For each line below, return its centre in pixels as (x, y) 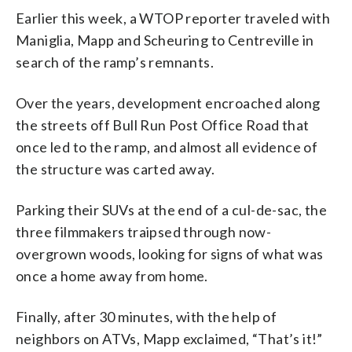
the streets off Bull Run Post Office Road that (163, 125)
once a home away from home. (112, 275)
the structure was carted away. (115, 169)
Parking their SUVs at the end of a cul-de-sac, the (171, 209)
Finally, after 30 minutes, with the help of (147, 316)
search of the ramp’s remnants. (115, 62)
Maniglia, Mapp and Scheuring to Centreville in (165, 40)
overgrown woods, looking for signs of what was (170, 253)
